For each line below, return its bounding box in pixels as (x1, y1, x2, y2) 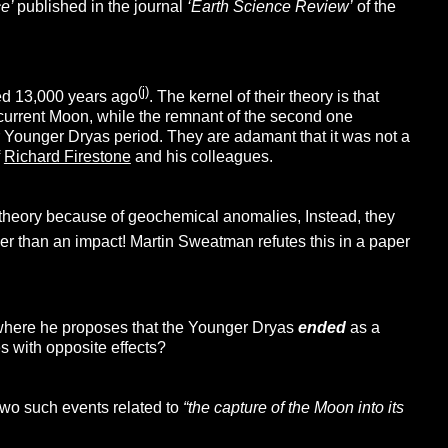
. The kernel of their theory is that (148, 88, 379, 106)
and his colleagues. (130, 148, 273, 166)
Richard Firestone (3, 148, 131, 166)
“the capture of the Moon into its (182, 398, 404, 416)
